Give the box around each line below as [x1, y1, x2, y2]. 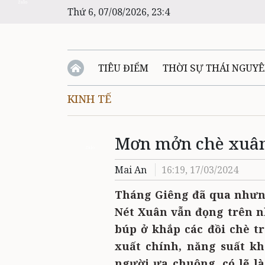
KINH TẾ [67, 92, 111, 106]
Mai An [115, 163, 147, 176]
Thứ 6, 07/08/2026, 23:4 [67, 5, 170, 18]
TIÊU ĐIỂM [98, 62, 148, 75]
